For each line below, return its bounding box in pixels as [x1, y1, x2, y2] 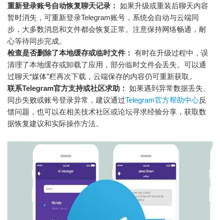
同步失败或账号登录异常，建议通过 [7, 96, 125, 105]
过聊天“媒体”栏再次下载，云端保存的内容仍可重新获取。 [7, 72, 196, 81]
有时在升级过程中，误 [133, 49, 208, 57]
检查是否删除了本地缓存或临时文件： [7, 49, 133, 57]
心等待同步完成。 [7, 37, 66, 46]
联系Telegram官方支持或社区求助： [7, 84, 127, 93]
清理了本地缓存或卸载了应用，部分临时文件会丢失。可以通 [7, 60, 206, 69]
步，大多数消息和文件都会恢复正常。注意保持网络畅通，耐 [7, 25, 206, 34]
